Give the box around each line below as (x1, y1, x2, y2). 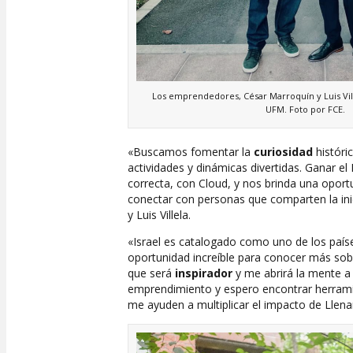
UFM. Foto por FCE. (266, 103, 345, 116)
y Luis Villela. (128, 207, 191, 223)
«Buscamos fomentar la (128, 144, 254, 160)
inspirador (175, 266, 232, 281)
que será (128, 266, 175, 281)
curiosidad (254, 144, 313, 160)
